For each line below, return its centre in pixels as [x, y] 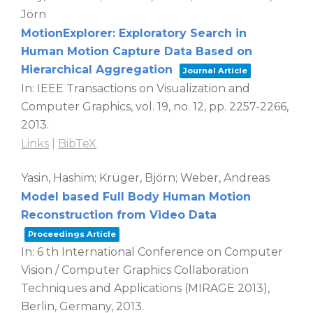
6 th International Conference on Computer [160, 252]
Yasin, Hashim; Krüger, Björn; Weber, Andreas [146, 178]
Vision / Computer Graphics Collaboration [135, 270]
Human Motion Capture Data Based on [137, 52]
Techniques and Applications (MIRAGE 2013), [146, 289]
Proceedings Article [72, 234]
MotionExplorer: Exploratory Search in [134, 34]
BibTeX [78, 144]
